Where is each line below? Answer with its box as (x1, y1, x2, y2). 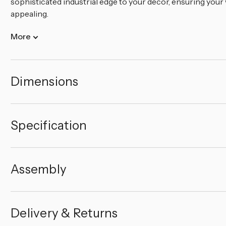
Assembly (11, 161, 67, 177)
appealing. (11, 8, 48, 19)
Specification (11, 118, 87, 133)
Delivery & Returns (11, 205, 118, 220)
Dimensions (11, 74, 79, 89)
